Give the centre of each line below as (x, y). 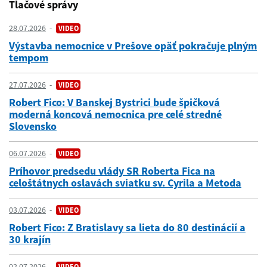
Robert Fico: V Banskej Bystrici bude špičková (114, 102)
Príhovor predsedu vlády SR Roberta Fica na (112, 171)
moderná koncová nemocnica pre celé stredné (115, 114)
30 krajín (30, 239)
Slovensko (33, 126)
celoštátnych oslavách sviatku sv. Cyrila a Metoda (125, 183)
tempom (29, 58)
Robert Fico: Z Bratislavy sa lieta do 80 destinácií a (127, 227)
